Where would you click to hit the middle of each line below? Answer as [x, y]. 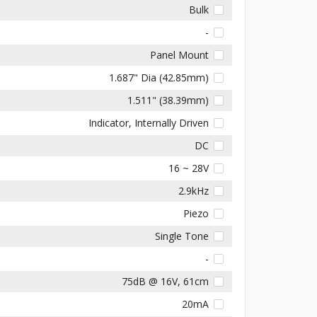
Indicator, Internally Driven [149, 122]
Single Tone [182, 236]
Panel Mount [180, 54]
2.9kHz [194, 190]
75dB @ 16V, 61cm [166, 281]
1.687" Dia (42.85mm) [159, 77]
